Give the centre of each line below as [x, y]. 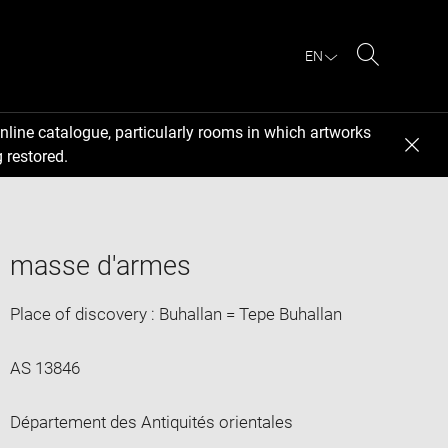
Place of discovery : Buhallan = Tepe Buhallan [175, 313]
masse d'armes [100, 265]
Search [393, 78]
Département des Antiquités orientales [151, 421]
